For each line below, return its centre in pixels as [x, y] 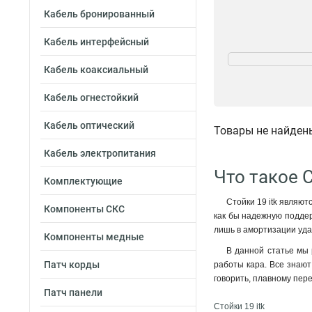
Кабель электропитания [100, 153]
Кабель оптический [89, 125]
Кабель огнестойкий [91, 97]
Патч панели [73, 292]
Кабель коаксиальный [96, 70]
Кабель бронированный [99, 14]
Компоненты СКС [84, 209]
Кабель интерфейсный [96, 42]
